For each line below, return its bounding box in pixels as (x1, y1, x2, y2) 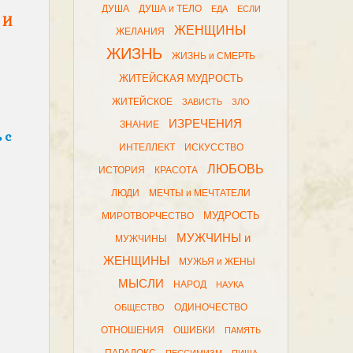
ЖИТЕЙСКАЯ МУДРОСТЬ (118, 72, 243, 84)
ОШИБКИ (173, 325, 216, 336)
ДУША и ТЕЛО (138, 3, 202, 14)
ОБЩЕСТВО (114, 303, 165, 312)
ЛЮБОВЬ (206, 162, 264, 176)
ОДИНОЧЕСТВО (174, 302, 248, 313)
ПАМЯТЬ (225, 325, 262, 335)
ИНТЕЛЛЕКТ (118, 142, 175, 153)
